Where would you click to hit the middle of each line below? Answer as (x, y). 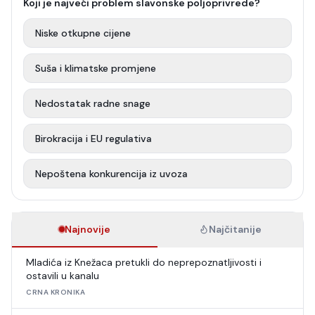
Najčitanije (235, 229)
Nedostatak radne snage (93, 103)
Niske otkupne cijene (83, 33)
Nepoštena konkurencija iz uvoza (111, 174)
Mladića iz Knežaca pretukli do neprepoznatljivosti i (144, 262)
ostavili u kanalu (63, 276)
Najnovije (88, 229)
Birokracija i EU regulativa (94, 139)
